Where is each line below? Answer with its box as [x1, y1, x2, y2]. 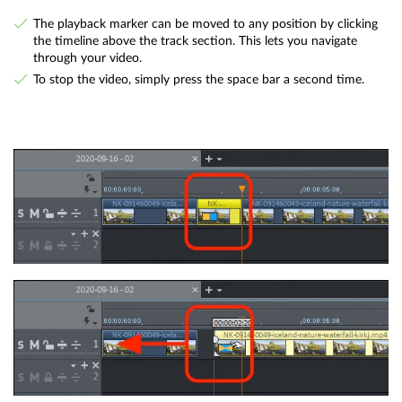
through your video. [32, 50, 142, 65]
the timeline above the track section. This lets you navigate [32, 33, 357, 48]
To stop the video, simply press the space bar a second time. [32, 73, 364, 87]
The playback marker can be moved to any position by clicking [32, 16, 378, 31]
